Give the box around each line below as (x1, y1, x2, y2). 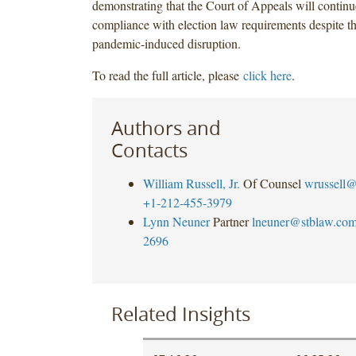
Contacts (110, 137, 188, 163)
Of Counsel (242, 174, 301, 192)
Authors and (110, 114, 221, 141)
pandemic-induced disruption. (91, 34, 241, 52)
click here (242, 66, 292, 83)
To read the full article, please (91, 66, 243, 83)
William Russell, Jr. (142, 174, 240, 192)
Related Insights (110, 300, 250, 327)
